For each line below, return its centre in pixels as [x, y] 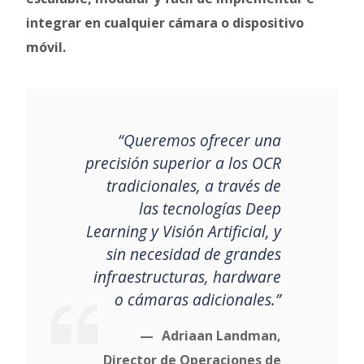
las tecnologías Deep [210, 208]
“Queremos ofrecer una [199, 140]
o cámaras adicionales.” [197, 299]
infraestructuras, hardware [187, 276]
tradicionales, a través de [193, 185]
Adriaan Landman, [221, 335]
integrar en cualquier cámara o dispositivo [165, 22]
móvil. [46, 47]
